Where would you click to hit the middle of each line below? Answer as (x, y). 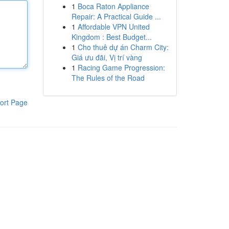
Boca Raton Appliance (113, 6)
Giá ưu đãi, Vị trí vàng (107, 57)
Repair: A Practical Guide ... (116, 16)
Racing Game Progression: (121, 67)
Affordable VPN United (113, 27)
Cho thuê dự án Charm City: (123, 47)
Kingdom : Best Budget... (111, 37)
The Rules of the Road (108, 78)
